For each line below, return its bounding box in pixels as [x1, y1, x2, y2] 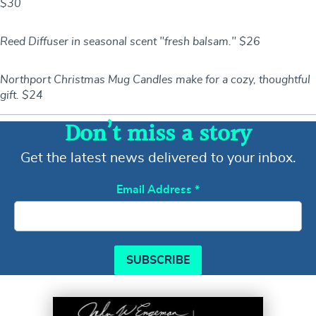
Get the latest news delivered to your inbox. [20, 151, 296, 166]
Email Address [116, 184, 195, 196]
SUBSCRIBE [126, 255, 190, 267]
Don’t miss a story [64, 123, 252, 147]
